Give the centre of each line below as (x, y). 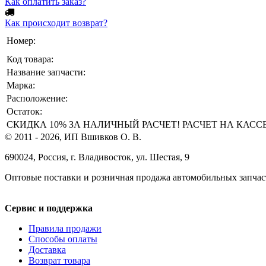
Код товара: (30, 59)
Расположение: (37, 98)
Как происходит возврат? (56, 23)
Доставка (47, 249)
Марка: (21, 85)
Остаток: (24, 111)
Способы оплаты (63, 239)
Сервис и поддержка (49, 208)
